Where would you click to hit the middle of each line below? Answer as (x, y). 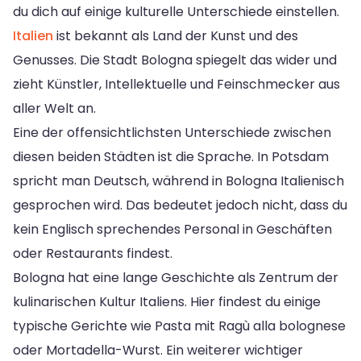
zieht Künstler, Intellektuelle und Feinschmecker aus (176, 84)
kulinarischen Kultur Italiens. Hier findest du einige (167, 301)
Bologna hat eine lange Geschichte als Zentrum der (176, 277)
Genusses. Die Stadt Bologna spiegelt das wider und (175, 60)
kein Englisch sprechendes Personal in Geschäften (172, 229)
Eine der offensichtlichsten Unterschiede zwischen (172, 132)
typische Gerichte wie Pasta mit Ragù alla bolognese (179, 326)
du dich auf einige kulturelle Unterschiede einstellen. (176, 11)
